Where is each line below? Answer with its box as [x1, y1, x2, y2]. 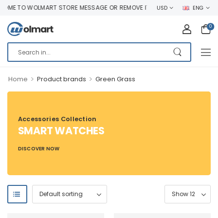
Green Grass [95, 74, 135, 84]
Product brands [36, 74, 86, 84]
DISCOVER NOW [18, 145, 60, 152]
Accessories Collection [18, 115, 97, 123]
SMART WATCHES [18, 124, 105, 138]
